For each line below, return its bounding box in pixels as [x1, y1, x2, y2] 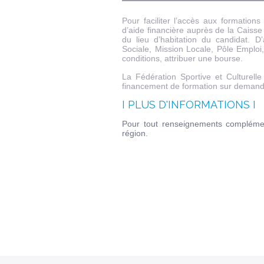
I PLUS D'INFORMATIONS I [122, 98, 256, 111]
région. [122, 128, 150, 138]
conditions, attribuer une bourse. [122, 54, 243, 63]
